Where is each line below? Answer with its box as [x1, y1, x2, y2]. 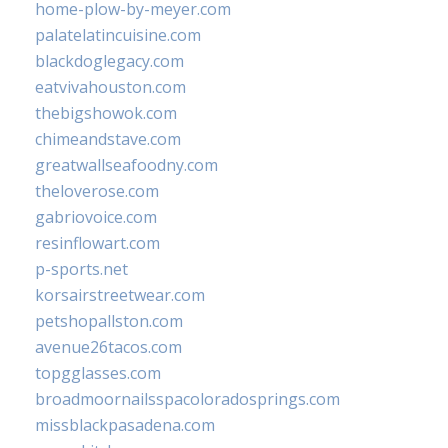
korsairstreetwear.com [35, 283, 205, 306]
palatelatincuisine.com [35, 23, 201, 46]
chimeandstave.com [35, 127, 181, 150]
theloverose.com [35, 179, 159, 202]
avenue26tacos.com [35, 335, 182, 358]
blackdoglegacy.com [35, 49, 184, 72]
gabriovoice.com [35, 205, 157, 228]
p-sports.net [35, 257, 128, 280]
